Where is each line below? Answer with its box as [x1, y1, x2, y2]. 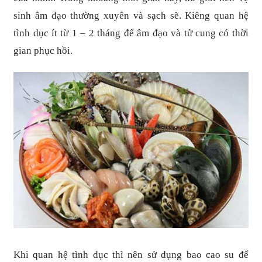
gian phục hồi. [13, 44, 73, 56]
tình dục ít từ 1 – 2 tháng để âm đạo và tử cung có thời [13, 27, 249, 39]
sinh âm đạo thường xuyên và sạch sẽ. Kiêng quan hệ [13, 9, 249, 21]
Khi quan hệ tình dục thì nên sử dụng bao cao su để [13, 249, 249, 261]
